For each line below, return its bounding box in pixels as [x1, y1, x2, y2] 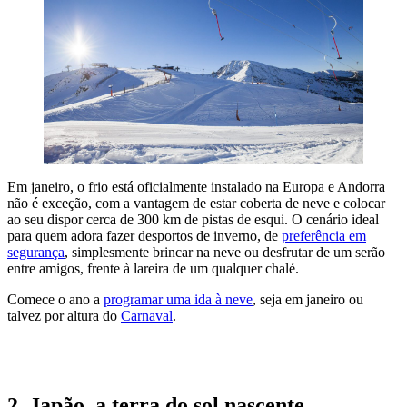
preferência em [282, 227, 366, 243]
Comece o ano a [7, 291, 104, 307]
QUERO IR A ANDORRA [7, 349, 155, 363]
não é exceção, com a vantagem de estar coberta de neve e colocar [7, 194, 385, 211]
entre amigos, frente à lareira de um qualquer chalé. [7, 260, 299, 276]
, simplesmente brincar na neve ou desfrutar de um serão [65, 243, 385, 260]
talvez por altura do [7, 307, 121, 323]
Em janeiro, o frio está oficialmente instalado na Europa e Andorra [7, 178, 385, 194]
